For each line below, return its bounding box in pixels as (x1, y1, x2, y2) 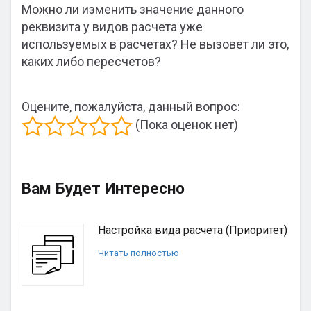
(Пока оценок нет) (133, 117, 238, 132)
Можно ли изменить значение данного (22, 2, 244, 17)
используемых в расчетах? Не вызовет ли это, (22, 37, 289, 51)
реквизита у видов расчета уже (22, 19, 203, 34)
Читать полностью (98, 248, 179, 258)
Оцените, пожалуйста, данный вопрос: (22, 99, 240, 114)
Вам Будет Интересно (22, 179, 185, 197)
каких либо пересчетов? (22, 54, 161, 69)
